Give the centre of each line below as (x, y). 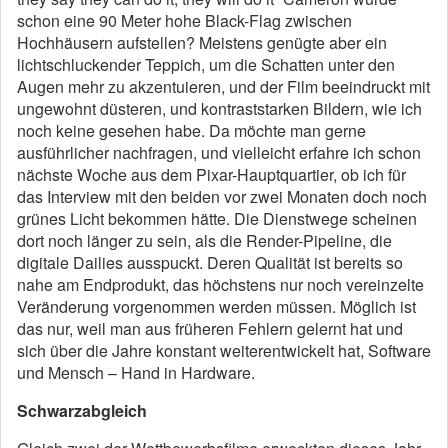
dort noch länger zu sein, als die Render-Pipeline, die (204, 240)
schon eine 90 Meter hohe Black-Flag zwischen (184, 20)
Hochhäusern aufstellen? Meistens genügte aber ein (202, 42)
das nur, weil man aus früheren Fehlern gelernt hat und (210, 328)
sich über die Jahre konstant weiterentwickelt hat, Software (224, 350)
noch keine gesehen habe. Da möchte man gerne (191, 130)
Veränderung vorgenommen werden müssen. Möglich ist (216, 306)
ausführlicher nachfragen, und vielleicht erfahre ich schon (219, 152)
